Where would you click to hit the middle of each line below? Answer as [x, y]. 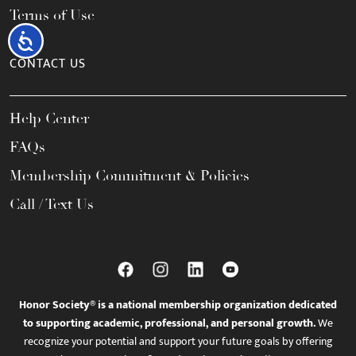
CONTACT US [48, 64]
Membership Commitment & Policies [130, 176]
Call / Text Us [52, 204]
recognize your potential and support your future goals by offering [178, 341]
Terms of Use [52, 15]
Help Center [49, 118]
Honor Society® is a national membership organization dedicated [178, 305]
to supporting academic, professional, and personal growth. [169, 323]
